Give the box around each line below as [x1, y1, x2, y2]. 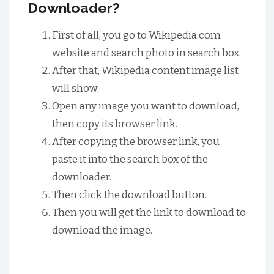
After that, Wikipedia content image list [52, 64, 239, 77]
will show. [52, 82, 99, 95]
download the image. [52, 224, 152, 237]
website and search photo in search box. [52, 46, 241, 59]
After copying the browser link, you [52, 135, 220, 148]
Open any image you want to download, [52, 100, 239, 113]
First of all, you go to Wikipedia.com [52, 29, 221, 42]
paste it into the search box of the [52, 153, 208, 166]
